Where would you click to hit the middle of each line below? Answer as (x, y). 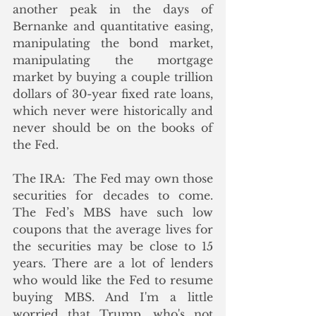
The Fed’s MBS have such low (113, 213)
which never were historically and (113, 111)
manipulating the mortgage (113, 60)
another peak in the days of (113, 10)
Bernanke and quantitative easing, (113, 26)
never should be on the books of (113, 128)
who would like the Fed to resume (113, 280)
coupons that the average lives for (113, 230)
